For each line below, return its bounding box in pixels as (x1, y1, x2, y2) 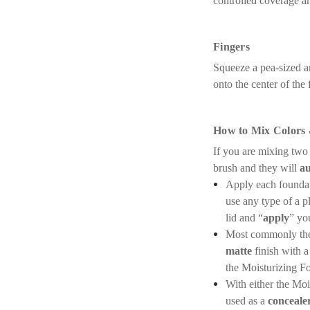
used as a (226, 295, 268, 307)
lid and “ (226, 212, 264, 224)
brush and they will (213, 162, 300, 174)
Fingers (213, 41, 250, 53)
